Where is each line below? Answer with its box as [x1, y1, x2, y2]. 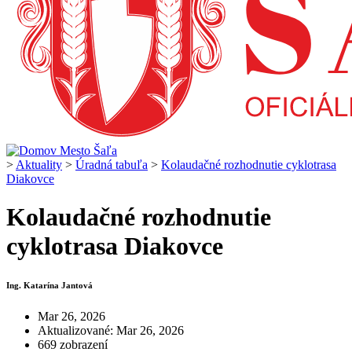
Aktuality [16, 157, 62, 171]
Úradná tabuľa [75, 157, 148, 171]
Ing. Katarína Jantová [6, 280, 93, 291]
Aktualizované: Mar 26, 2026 [38, 324, 184, 338]
